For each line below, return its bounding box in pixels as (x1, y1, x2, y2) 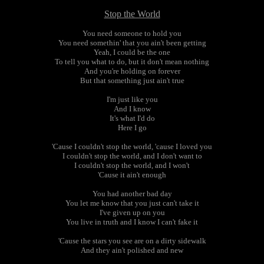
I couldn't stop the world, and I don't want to (62, 151, 202, 160)
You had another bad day (92, 189, 172, 198)
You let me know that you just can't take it (65, 199, 199, 207)
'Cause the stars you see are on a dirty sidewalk (58, 236, 206, 245)
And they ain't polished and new (81, 246, 183, 255)
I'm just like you (106, 95, 158, 104)
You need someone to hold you (82, 29, 181, 38)
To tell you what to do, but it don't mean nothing (55, 57, 209, 66)
